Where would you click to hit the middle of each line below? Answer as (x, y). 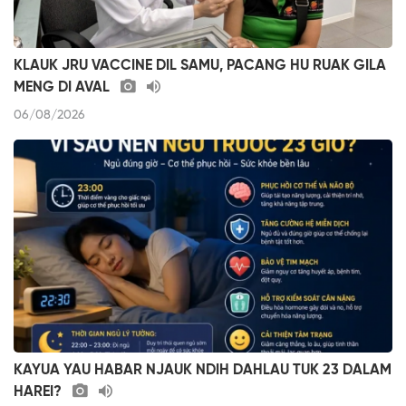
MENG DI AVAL (63, 88)
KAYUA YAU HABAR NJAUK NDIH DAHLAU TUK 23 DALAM (203, 370)
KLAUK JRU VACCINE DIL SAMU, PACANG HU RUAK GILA (200, 66)
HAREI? (39, 391)
